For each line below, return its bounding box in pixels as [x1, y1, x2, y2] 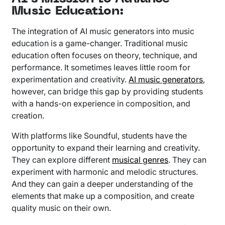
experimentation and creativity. [12, 74, 129, 84]
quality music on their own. [12, 203, 111, 213]
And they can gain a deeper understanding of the [12, 179, 193, 189]
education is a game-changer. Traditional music [12, 38, 188, 48]
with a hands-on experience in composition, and [12, 98, 191, 108]
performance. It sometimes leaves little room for [12, 62, 191, 72]
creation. [12, 110, 45, 121]
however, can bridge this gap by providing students [12, 86, 203, 96]
